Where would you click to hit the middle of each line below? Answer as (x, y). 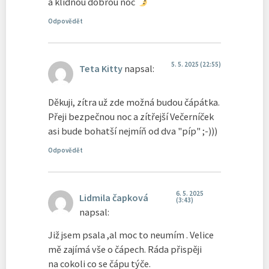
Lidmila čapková (114, 197)
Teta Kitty (101, 68)
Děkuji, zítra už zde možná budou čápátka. (134, 102)
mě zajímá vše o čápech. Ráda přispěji (125, 249)
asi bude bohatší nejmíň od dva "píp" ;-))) (133, 131)
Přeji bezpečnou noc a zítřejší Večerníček (131, 117)
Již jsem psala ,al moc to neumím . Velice (131, 234)
